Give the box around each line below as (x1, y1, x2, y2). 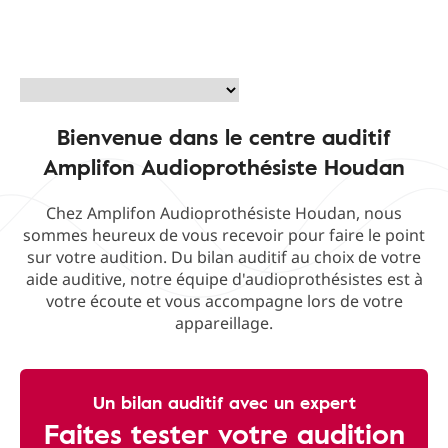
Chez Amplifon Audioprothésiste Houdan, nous (46, 202, 402, 224)
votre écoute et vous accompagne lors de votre (45, 290, 403, 312)
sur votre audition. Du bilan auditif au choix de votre (27, 246, 421, 268)
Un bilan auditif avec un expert (92, 389, 356, 415)
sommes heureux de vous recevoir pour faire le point (23, 224, 425, 246)
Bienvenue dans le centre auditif (57, 120, 391, 153)
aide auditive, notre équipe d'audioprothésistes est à (25, 268, 423, 290)
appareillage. (175, 312, 273, 334)
